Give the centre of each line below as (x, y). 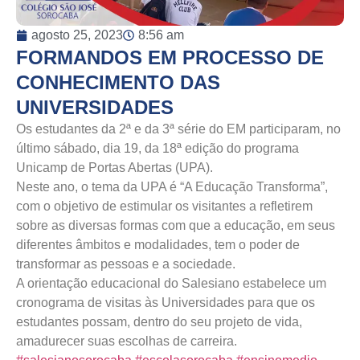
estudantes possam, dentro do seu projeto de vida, (159, 322)
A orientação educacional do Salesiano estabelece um (171, 283)
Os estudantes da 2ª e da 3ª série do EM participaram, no (178, 129)
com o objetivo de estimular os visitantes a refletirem (164, 206)
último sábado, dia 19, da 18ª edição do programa (157, 148)
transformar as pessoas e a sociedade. (126, 264)
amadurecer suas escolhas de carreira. (127, 341)
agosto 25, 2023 (77, 35)
